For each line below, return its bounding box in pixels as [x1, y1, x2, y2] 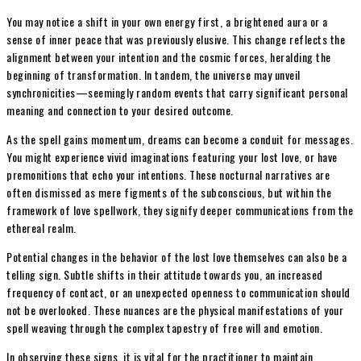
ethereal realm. [6, 218, 77, 236]
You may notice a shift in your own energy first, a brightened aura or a [6, 12, 328, 30]
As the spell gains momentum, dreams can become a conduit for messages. [6, 130, 353, 147]
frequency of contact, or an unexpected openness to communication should [6, 283, 351, 301]
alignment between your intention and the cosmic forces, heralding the [6, 48, 331, 65]
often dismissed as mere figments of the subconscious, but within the [6, 183, 331, 201]
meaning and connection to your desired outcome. [6, 101, 234, 118]
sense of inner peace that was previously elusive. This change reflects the [6, 30, 345, 48]
